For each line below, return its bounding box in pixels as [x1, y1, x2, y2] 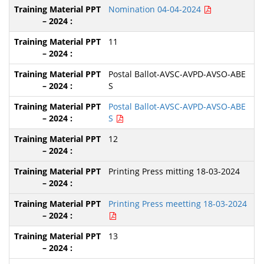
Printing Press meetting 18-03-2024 [108, 198, 247, 209]
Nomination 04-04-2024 [108, 4, 203, 15]
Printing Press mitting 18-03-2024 [108, 166, 240, 177]
